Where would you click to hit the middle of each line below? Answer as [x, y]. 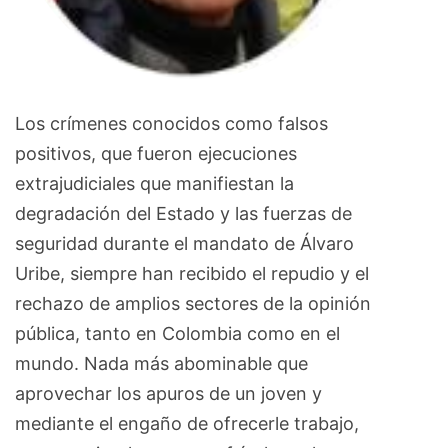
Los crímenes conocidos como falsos [171, 123]
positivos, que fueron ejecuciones [156, 153]
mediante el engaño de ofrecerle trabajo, [187, 423]
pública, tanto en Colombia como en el [177, 333]
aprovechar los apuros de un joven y [168, 393]
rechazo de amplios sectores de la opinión [193, 303]
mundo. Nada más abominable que [161, 363]
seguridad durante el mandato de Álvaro [184, 243]
